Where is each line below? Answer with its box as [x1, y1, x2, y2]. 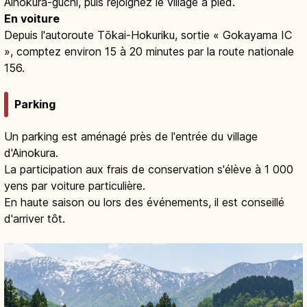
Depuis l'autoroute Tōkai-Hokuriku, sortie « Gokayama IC [4, 28, 292, 42]
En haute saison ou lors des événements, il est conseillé [4, 195, 284, 209]
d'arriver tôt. [4, 211, 65, 225]
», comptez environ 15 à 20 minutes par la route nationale [4, 45, 294, 59]
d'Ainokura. [4, 145, 58, 160]
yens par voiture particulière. [4, 178, 145, 193]
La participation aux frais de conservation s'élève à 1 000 [4, 162, 293, 176]
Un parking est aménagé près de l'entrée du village [4, 129, 258, 143]
